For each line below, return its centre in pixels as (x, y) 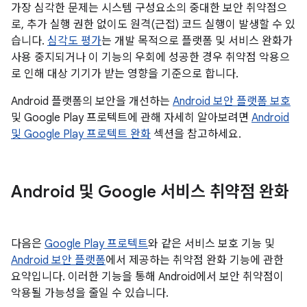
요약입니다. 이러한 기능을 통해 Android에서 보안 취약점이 (147, 277)
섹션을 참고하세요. (196, 134)
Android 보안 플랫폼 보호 (232, 101)
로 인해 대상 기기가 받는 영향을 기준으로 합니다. (125, 74)
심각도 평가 (74, 41)
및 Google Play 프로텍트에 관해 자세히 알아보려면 (131, 118)
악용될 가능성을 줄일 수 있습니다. (90, 293)
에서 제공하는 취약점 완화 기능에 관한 (195, 260)
